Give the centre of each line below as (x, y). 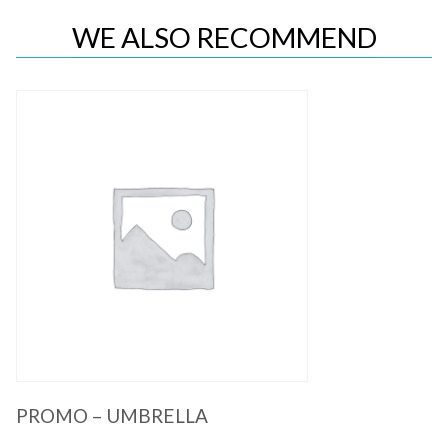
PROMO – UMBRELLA (112, 415)
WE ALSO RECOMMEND (224, 37)
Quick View (224, 247)
